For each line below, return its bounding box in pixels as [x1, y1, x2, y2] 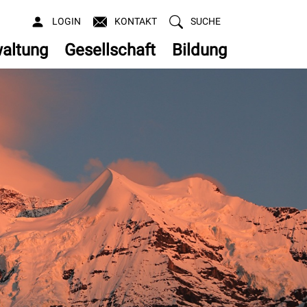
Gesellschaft [64, 40, 156, 60]
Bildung [172, 40, 227, 60]
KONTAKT [114, 16, 157, 27]
